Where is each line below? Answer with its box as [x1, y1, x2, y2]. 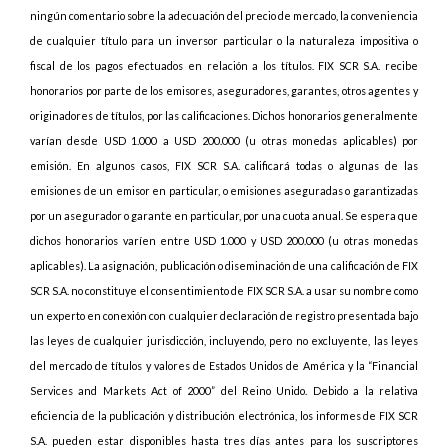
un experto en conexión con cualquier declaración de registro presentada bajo [30, 309, 418, 322]
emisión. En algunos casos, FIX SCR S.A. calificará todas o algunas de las [30, 159, 418, 172]
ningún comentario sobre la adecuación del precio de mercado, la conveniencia [30, 9, 418, 22]
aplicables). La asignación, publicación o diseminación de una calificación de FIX [30, 259, 418, 272]
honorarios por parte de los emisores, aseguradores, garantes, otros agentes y [30, 84, 418, 97]
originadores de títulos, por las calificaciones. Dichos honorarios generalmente [30, 109, 418, 122]
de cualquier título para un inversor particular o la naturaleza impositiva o [30, 34, 418, 47]
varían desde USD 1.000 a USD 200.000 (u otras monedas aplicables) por [30, 134, 418, 147]
